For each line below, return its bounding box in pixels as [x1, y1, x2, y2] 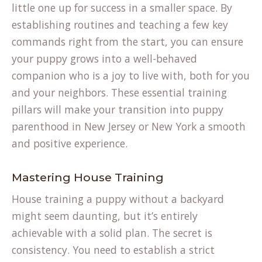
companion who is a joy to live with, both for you [12, 68, 250, 82]
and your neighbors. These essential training [12, 85, 227, 99]
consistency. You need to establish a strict [12, 243, 215, 257]
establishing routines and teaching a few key [12, 18, 228, 32]
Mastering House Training [12, 170, 164, 184]
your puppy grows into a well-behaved [12, 51, 197, 65]
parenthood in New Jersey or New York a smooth [12, 119, 246, 133]
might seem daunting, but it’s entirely [12, 209, 198, 223]
